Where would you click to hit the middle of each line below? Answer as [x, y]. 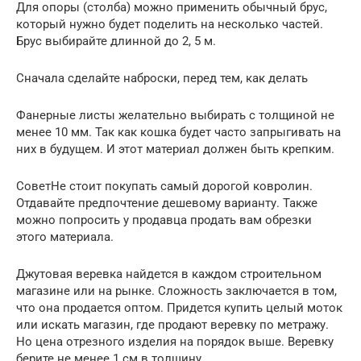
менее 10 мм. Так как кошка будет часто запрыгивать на [178, 132]
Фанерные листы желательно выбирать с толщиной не [175, 115]
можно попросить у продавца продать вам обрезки [164, 220]
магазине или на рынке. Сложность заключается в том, [176, 290]
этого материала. [65, 237]
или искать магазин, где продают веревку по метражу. [172, 324]
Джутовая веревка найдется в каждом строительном [169, 274]
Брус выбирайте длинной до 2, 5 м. [116, 41]
